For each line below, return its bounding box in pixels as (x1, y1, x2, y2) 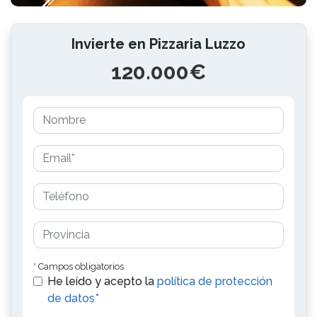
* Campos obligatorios (33, 261, 124, 272)
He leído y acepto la (47, 275, 157, 288)
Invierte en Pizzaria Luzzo (71, 35, 246, 52)
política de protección (157, 275, 272, 288)
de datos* (47, 292, 99, 305)
